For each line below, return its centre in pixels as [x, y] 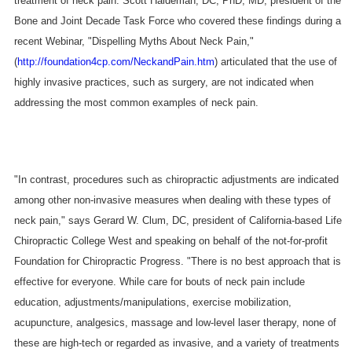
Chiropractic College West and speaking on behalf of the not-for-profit [170, 240]
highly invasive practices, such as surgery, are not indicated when [163, 82]
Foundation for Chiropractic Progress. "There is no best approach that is [177, 261]
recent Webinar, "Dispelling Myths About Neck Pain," [134, 41]
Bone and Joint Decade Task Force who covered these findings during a [177, 20]
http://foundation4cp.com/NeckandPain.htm [115, 61]
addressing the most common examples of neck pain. [136, 102]
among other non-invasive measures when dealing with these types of [172, 200]
